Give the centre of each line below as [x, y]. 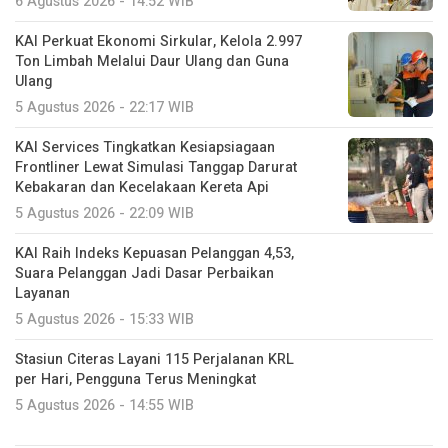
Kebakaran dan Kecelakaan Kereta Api [142, 187]
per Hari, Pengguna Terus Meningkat [135, 379]
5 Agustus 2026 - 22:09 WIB [104, 213]
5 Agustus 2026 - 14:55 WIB [104, 405]
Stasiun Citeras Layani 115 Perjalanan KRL [154, 359]
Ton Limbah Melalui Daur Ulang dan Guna [152, 61]
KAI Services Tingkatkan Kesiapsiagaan [145, 147]
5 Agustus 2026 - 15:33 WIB [104, 319]
